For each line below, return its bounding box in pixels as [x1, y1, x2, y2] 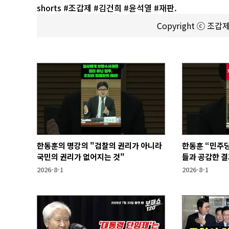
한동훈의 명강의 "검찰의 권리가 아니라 [37, 140, 162, 151]
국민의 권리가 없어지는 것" [37, 151, 125, 163]
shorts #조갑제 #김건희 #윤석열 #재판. [37, 1, 177, 14]
